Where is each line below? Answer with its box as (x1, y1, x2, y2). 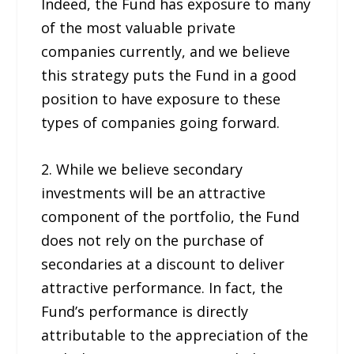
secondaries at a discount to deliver (41, 254, 285, 273)
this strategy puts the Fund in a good (41, 65, 297, 85)
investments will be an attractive (41, 183, 266, 202)
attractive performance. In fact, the (41, 277, 284, 297)
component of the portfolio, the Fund (41, 206, 300, 226)
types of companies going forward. (41, 112, 281, 132)
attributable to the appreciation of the (41, 325, 309, 345)
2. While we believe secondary (41, 159, 243, 179)
